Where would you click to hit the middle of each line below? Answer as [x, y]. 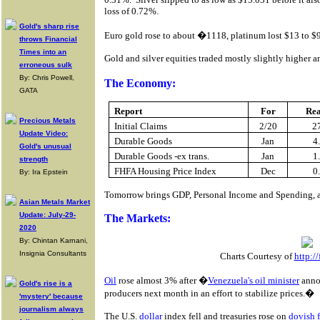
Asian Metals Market [55, 202]
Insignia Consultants [53, 253]
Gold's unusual [45, 146]
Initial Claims [141, 126]
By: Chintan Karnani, [54, 240]
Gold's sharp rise [49, 26]
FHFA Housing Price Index [166, 171]
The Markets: [137, 218]
